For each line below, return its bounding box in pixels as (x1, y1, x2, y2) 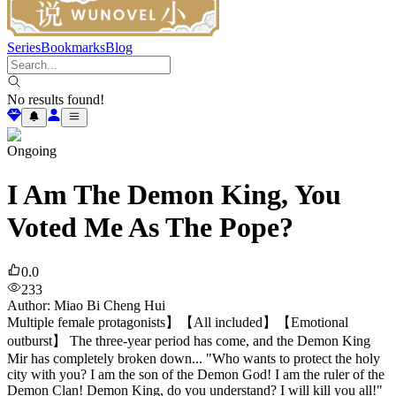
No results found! (7, 91, 104, 107)
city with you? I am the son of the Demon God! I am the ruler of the (7, 367, 385, 383)
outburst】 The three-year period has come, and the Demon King (7, 333, 370, 349)
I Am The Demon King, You (7, 178, 341, 210)
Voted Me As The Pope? (7, 210, 293, 243)
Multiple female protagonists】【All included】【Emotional (7, 315, 348, 331)
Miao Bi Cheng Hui (54, 298, 165, 314)
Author (7, 298, 47, 314)
